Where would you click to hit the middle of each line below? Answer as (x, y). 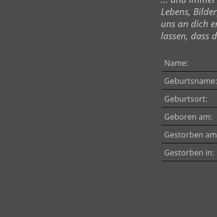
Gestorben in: (189, 153)
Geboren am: (188, 117)
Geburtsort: (186, 99)
